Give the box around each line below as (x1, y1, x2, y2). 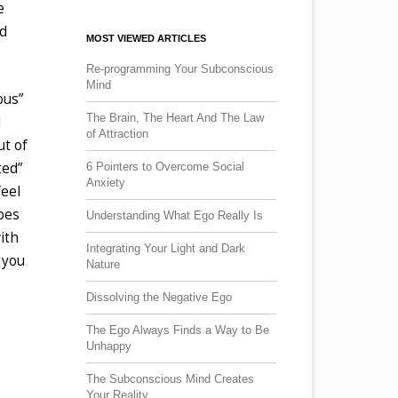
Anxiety (86, 175, 125, 189)
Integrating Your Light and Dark (86, 241, 245, 255)
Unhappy (86, 338, 131, 353)
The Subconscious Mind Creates (86, 371, 254, 386)
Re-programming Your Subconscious (86, 61, 274, 76)
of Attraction (86, 126, 148, 140)
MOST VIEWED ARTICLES (86, 32, 206, 44)
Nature (86, 257, 120, 271)
